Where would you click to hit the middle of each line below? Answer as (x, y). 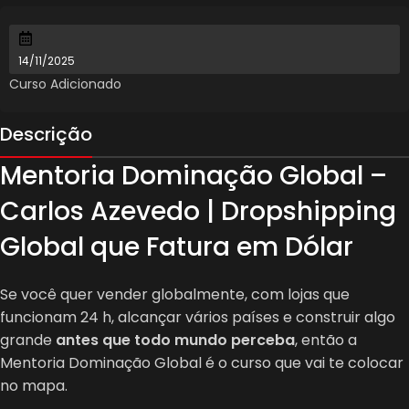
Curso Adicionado (65, 84)
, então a (326, 340)
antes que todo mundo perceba (175, 340)
